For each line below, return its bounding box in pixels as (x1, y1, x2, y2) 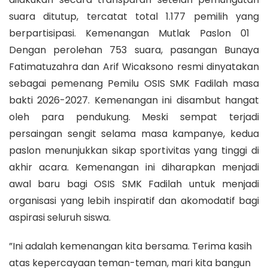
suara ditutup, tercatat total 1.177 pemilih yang (9, 10, 259, 24)
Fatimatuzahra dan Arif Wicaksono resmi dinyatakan (9, 60, 259, 74)
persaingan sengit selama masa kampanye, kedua (9, 127, 259, 141)
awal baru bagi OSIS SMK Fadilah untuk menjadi (9, 177, 259, 191)
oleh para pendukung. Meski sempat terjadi (9, 110, 259, 124)
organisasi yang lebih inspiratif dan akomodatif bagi (9, 194, 259, 208)
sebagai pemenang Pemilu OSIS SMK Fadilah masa (9, 77, 259, 91)
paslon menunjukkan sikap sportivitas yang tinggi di (9, 144, 259, 158)
